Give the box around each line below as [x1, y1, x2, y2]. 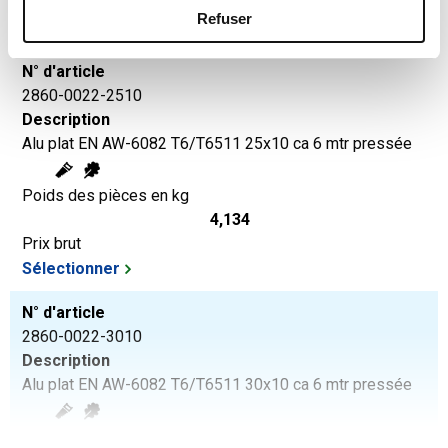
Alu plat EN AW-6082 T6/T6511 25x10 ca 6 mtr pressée [22, 133, 412, 153]
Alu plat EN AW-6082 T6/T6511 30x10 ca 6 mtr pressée [22, 374, 412, 394]
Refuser [196, 9, 252, 27]
